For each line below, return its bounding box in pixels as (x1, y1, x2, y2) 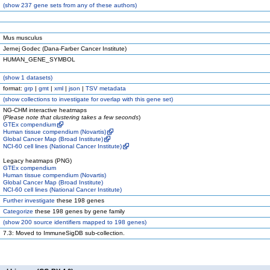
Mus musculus (3, 34, 42, 41)
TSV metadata (86, 85, 126, 92)
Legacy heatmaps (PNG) (3, 157, 72, 164)
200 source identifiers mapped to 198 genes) (19, 219, 146, 225)
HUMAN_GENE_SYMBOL (3, 56, 75, 63)
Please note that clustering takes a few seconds (5, 114, 139, 121)
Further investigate (3, 197, 55, 204)
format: (3, 85, 24, 92)
